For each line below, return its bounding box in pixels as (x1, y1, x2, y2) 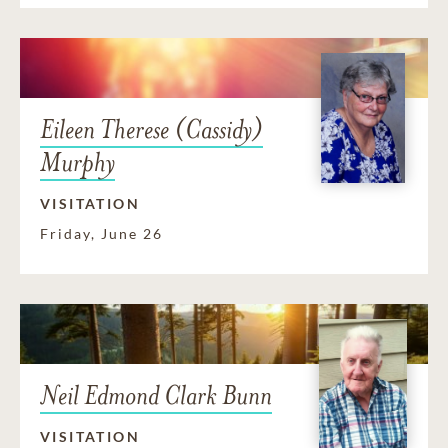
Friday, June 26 (40, 225, 163, 243)
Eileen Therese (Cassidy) (40, 113, 263, 147)
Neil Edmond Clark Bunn (40, 379, 272, 413)
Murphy (40, 146, 115, 180)
